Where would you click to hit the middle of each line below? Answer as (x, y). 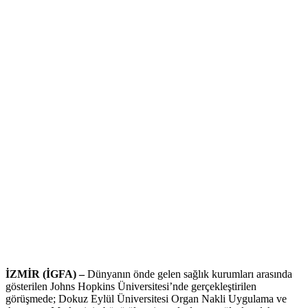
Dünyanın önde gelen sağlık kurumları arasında (190, 274)
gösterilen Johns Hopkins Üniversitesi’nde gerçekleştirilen (131, 287)
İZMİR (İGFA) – (46, 274)
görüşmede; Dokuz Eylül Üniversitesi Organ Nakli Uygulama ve (146, 299)
